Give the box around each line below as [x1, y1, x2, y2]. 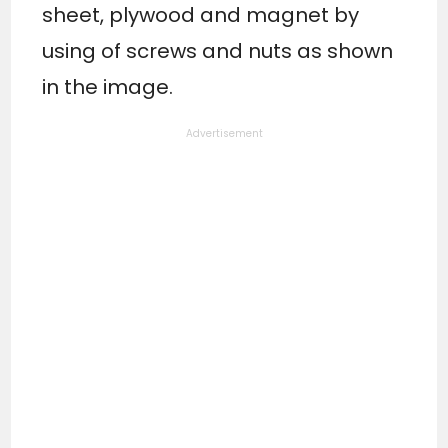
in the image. [42, 73, 174, 102]
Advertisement [185, 126, 263, 142]
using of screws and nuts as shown [42, 37, 394, 66]
